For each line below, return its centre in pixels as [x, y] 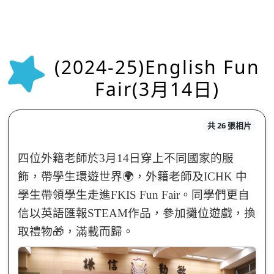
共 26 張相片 [229, 126]
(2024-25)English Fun [157, 67]
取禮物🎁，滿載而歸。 [76, 231]
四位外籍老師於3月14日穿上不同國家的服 [125, 158]
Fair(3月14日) [157, 89]
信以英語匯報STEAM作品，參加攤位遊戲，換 [136, 213]
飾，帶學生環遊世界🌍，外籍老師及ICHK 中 [132, 176]
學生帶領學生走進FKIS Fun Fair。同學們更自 [133, 194]
